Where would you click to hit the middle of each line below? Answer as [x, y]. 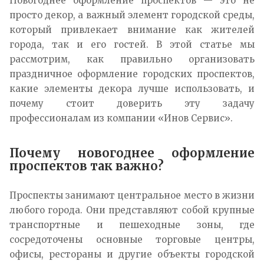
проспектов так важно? [87, 166]
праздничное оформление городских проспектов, [132, 74]
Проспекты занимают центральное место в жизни [132, 196]
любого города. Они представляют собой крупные [132, 210]
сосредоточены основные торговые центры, [132, 240]
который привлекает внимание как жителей [132, 30]
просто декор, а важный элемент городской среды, [132, 15]
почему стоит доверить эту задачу [132, 104]
